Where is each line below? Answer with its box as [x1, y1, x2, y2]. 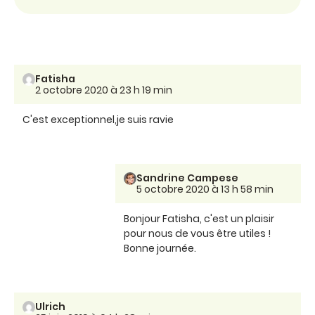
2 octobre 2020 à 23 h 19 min [35, 82, 172, 97]
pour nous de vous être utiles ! [124, 226, 271, 240]
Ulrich [35, 299, 65, 314]
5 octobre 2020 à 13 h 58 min [136, 181, 274, 196]
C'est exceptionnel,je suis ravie [22, 112, 174, 127]
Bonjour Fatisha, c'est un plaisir [124, 211, 274, 226]
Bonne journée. [124, 240, 196, 255]
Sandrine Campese [136, 170, 238, 185]
